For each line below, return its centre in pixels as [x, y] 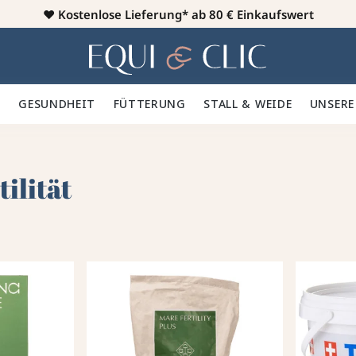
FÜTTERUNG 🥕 [159, 104]
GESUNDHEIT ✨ [66, 104]
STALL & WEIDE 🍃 [257, 104]
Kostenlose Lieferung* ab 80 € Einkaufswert [186, 14]
